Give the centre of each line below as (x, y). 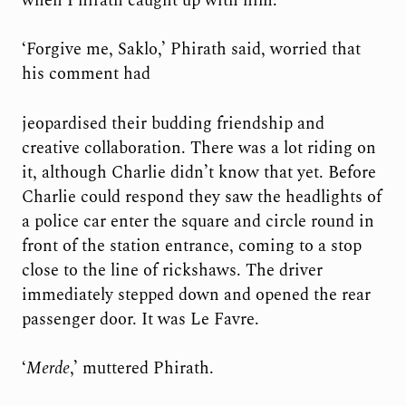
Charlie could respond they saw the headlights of (201, 197)
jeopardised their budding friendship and (173, 123)
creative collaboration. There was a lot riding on (198, 148)
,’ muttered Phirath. (141, 368)
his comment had (86, 74)
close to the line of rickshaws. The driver (172, 270)
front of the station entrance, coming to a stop (191, 246)
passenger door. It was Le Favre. (140, 319)
